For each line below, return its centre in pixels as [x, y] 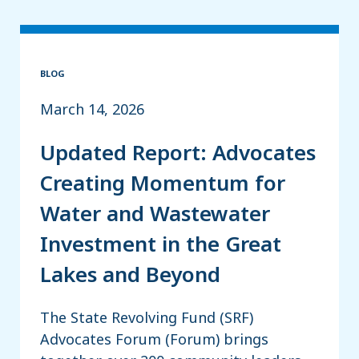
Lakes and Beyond [130, 274]
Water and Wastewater [155, 214]
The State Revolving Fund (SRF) [147, 317]
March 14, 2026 [92, 109]
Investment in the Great [161, 244]
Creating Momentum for [163, 183]
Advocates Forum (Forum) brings [154, 339]
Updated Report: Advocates [178, 153]
